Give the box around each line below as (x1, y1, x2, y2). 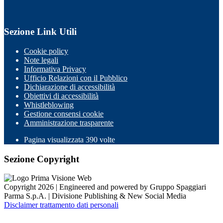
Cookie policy (24, 46, 68, 55)
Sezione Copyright (4, 153, 79, 164)
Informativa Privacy (24, 64, 86, 73)
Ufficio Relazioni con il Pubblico (24, 73, 127, 82)
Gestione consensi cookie (24, 109, 104, 118)
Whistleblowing (24, 100, 74, 109)
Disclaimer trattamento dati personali (4, 201, 118, 210)
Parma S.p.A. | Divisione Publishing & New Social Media (4, 192, 186, 201)
